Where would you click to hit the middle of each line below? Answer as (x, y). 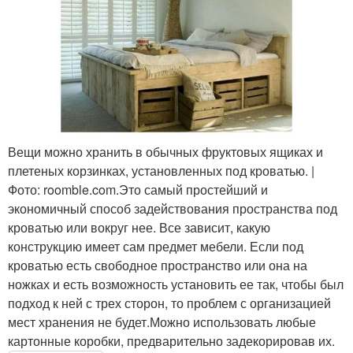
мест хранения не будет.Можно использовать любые (162, 321)
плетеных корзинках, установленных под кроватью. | (161, 170)
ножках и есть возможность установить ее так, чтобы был (176, 284)
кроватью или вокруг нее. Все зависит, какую (139, 227)
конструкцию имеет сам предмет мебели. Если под (156, 246)
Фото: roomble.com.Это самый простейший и (138, 189)
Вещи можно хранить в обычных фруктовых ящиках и (165, 151)
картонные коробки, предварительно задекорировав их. (171, 340)
